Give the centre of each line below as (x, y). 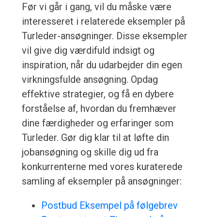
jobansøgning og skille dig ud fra (90, 152)
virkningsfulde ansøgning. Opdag (90, 80)
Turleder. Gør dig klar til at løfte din (95, 138)
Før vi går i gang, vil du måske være (96, 7)
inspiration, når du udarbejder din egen (102, 65)
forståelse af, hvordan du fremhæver (99, 109)
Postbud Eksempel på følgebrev (109, 206)
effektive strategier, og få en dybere (98, 94)
